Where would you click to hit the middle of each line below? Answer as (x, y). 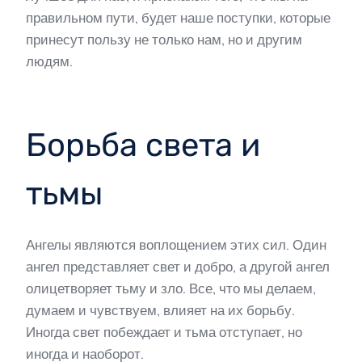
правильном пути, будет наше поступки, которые (178, 18)
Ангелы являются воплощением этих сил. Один (176, 245)
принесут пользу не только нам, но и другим (164, 40)
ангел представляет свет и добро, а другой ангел (178, 267)
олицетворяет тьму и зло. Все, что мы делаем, (171, 289)
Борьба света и (143, 145)
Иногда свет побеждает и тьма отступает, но (164, 333)
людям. (49, 62)
